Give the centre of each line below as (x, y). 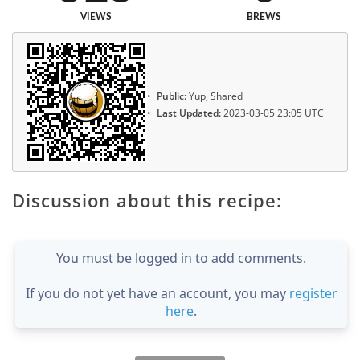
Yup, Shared (215, 96)
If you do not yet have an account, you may (157, 294)
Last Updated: (189, 113)
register (313, 294)
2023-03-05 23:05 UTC (272, 113)
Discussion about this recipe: (147, 200)
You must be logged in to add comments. (181, 258)
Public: (172, 96)
